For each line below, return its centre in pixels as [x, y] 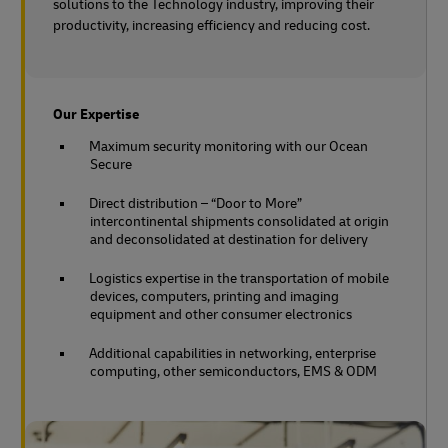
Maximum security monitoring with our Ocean [228, 146]
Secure [111, 164]
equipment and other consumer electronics [221, 314]
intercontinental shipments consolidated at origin [239, 221]
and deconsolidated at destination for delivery [229, 239]
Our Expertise [96, 114]
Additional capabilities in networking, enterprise [232, 353]
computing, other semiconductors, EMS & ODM [233, 371]
